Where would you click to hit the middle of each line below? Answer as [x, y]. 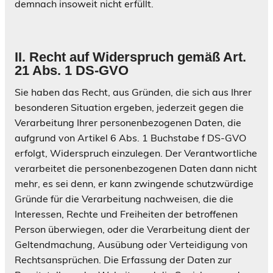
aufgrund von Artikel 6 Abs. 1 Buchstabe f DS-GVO [130, 137]
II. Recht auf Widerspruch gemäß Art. [130, 57]
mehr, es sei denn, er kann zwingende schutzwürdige [134, 183]
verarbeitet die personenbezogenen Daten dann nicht [136, 168]
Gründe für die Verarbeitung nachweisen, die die [124, 198]
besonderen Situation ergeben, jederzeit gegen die [129, 107]
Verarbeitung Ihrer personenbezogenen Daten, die [128, 122]
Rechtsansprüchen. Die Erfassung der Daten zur [123, 259]
